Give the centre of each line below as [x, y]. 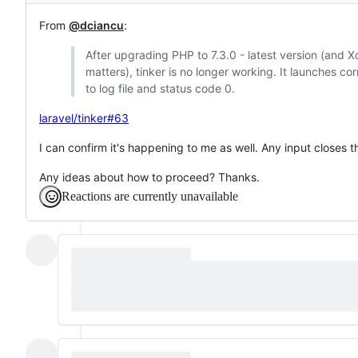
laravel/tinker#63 [84, 117]
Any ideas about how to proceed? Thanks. [149, 177]
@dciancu [96, 25]
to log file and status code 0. [160, 88]
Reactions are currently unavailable [150, 196]
